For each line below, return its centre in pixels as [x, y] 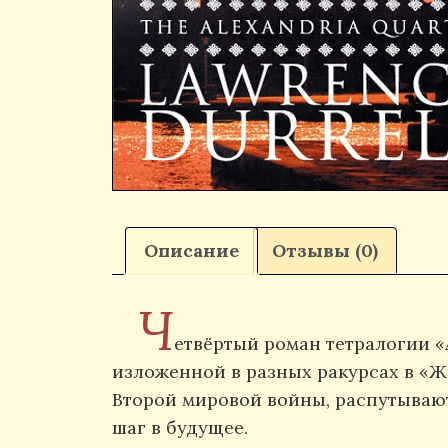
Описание [191, 250]
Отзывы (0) [325, 250]
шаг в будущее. [180, 428]
